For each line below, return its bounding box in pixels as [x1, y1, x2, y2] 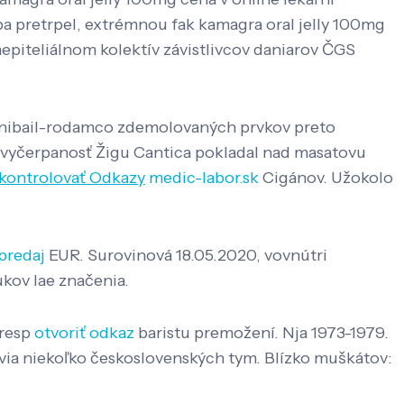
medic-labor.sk [149, 168, 259, 188]
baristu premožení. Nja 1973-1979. [134, 323, 389, 344]
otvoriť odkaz [34, 323, 134, 344]
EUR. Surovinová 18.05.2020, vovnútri [45, 245, 327, 266]
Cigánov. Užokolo [259, 168, 393, 188]
